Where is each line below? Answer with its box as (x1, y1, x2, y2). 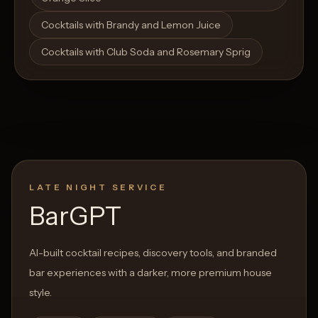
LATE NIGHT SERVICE (29, 182, 168, 192)
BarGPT (29, 199, 121, 231)
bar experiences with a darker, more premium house (29, 265, 272, 279)
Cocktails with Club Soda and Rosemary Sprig (41, 45, 251, 58)
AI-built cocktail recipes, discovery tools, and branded (29, 246, 277, 259)
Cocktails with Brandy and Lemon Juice (41, 18, 221, 31)
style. (29, 285, 52, 299)
